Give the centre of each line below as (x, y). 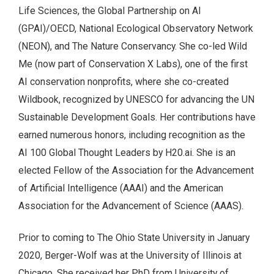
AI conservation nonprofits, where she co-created (124, 81)
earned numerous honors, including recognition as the (132, 135)
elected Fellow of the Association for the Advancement (136, 170)
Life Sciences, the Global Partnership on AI (110, 10)
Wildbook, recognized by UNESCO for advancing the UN (136, 99)
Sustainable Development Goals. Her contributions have (137, 117)
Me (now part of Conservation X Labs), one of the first (133, 64)
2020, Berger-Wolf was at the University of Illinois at (130, 256)
